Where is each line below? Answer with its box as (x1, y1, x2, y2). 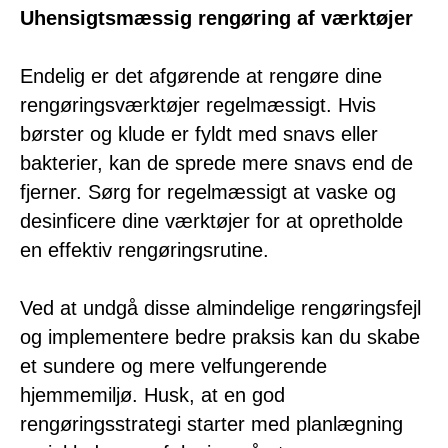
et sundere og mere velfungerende (20, 354, 327, 377)
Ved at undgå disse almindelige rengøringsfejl (20, 296, 421, 319)
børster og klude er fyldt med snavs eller (20, 122, 378, 145)
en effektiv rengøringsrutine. (20, 238, 269, 261)
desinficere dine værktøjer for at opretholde (20, 209, 403, 232)
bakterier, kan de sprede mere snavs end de (20, 151, 413, 174)
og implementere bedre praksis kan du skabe (20, 325, 420, 348)
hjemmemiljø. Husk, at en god (20, 383, 285, 406)
